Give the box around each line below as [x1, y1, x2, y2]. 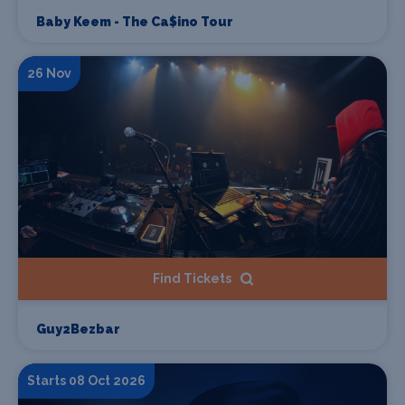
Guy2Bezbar [36, 321, 120, 336]
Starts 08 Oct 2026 [27, 372, 146, 388]
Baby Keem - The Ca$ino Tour [36, 14, 233, 29]
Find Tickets [152, 270, 231, 286]
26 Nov [27, 65, 71, 80]
